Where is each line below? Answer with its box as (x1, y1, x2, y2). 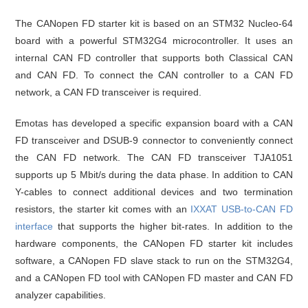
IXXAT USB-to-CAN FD (190, 203, 293, 215)
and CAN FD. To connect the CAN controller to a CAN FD (15, 69, 293, 81)
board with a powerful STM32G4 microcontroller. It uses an (15, 35, 293, 47)
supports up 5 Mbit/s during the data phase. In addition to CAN (15, 169, 293, 181)
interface (15, 221, 54, 232)
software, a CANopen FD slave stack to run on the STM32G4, (15, 255, 293, 267)
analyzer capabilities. (15, 289, 107, 301)
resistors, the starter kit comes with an (15, 203, 191, 215)
